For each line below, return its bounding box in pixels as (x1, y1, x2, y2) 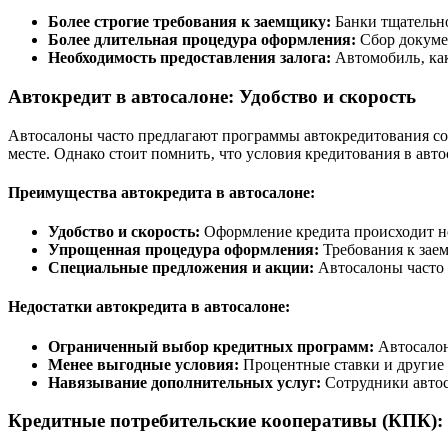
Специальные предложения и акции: (48, 259, 314, 277)
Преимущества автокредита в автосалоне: (8, 183, 315, 201)
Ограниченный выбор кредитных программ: (48, 337, 374, 355)
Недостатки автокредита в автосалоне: (8, 298, 290, 316)
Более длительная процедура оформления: (48, 31, 356, 49)
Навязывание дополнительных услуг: (48, 373, 321, 391)
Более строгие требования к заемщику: (48, 13, 331, 31)
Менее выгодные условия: (48, 355, 239, 373)
